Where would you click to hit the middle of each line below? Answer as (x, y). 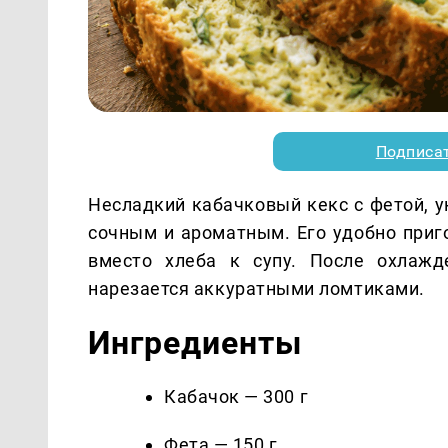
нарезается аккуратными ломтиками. (256, 288)
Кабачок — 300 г (236, 396)
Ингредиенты (195, 342)
